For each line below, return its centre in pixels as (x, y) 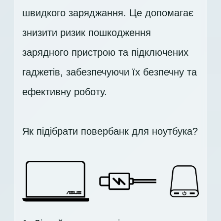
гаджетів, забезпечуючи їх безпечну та (110, 72)
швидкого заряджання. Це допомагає (108, 13)
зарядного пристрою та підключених (105, 53)
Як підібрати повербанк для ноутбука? (110, 131)
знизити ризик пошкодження (87, 33)
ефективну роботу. (65, 92)
